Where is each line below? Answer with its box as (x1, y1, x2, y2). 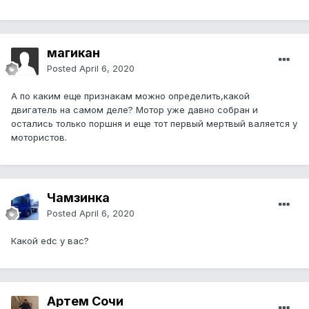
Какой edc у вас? (11, 235, 92, 247)
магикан (47, 46, 100, 61)
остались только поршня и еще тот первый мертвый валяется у (11, 118, 297, 130)
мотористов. (11, 132, 67, 143)
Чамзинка (47, 190, 110, 206)
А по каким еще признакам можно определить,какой (11, 90, 250, 102)
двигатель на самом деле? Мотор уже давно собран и (11, 104, 258, 116)
